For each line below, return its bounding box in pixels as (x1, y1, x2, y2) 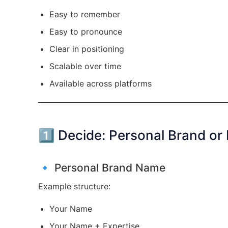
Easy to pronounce (49, 26, 122, 37)
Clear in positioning (49, 44, 124, 54)
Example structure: (38, 181, 110, 191)
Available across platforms (49, 78, 152, 89)
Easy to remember (49, 9, 120, 19)
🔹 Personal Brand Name (38, 161, 165, 174)
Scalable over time (49, 61, 121, 71)
